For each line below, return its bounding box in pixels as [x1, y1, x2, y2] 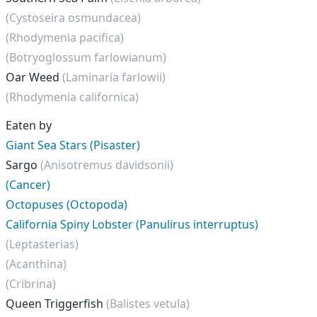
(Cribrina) [6, 276, 56, 292]
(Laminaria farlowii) [62, 69, 166, 85]
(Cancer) [6, 177, 50, 192]
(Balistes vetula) [106, 296, 190, 311]
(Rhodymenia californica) [6, 89, 139, 105]
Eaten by [6, 117, 52, 133]
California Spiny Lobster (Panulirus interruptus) [6, 217, 258, 232]
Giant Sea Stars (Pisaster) [6, 137, 140, 153]
